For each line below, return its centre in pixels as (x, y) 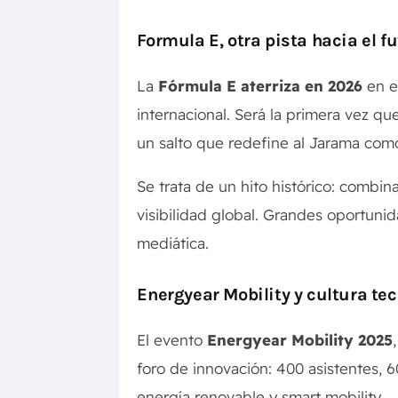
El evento (172, 340)
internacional (182, 115)
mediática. (173, 243)
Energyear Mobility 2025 (300, 340)
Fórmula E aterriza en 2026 (261, 86)
